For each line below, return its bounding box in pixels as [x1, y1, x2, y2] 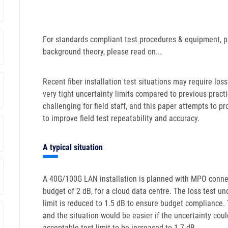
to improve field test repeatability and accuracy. [43, 113, 199, 123]
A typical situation [43, 142, 103, 152]
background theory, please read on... [43, 47, 162, 56]
